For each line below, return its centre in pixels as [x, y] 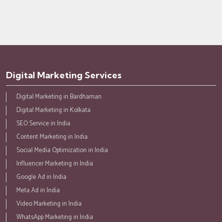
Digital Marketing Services [64, 75]
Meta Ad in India [38, 190]
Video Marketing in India [49, 204]
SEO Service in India [43, 123]
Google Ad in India [41, 177]
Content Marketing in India [52, 137]
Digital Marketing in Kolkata [54, 110]
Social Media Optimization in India [62, 150]
